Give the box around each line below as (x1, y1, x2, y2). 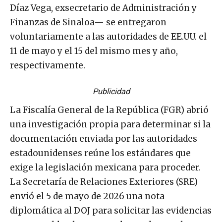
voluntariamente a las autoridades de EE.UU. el (10, 31, 207, 43)
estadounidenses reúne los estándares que (10, 148, 191, 159)
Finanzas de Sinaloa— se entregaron (10, 17, 166, 28)
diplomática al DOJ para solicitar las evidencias (10, 205, 212, 217)
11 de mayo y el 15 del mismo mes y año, (10, 46, 178, 57)
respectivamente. (10, 60, 85, 71)
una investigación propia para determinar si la (10, 119, 211, 130)
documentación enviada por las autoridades (10, 133, 197, 145)
